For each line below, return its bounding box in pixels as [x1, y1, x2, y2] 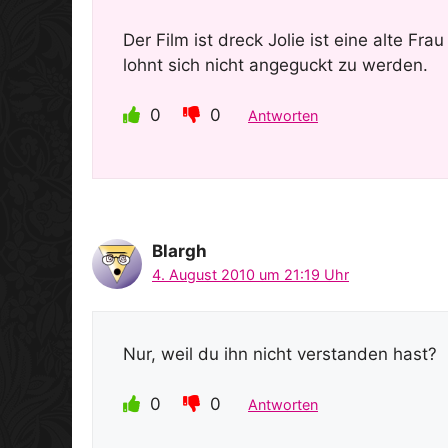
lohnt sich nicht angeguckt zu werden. [123, 54, 428, 75]
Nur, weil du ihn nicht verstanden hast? [123, 343, 437, 364]
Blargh [152, 241, 207, 262]
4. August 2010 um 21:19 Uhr [152, 266, 349, 284]
